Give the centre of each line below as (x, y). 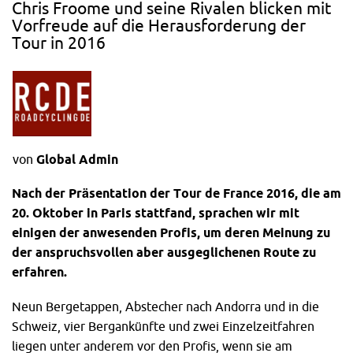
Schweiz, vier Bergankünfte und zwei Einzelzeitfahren (163, 326)
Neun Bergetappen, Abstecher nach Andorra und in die (165, 306)
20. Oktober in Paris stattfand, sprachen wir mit (156, 212)
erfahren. (39, 271)
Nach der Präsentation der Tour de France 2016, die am (176, 193)
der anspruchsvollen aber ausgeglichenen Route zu (164, 252)
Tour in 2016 (59, 43)
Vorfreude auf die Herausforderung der (159, 26)
